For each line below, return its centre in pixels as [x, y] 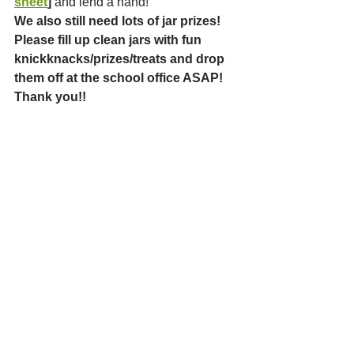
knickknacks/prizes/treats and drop [121, 59]
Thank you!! [50, 97]
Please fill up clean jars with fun [109, 40]
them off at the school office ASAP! [120, 78]
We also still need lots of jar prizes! [119, 21]
